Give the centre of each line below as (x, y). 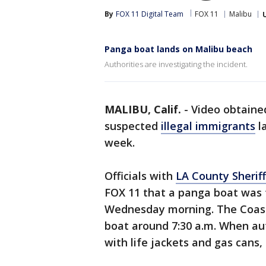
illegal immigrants (208, 126)
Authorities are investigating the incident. (176, 64)
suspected (133, 126)
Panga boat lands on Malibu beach (178, 49)
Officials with (140, 176)
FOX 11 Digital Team (150, 14)
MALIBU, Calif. (143, 109)
